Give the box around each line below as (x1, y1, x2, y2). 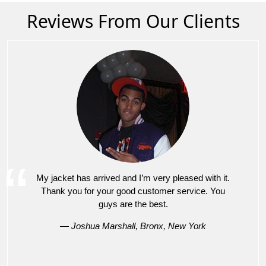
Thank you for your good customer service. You (41, 185, 225, 196)
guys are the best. (98, 198, 168, 209)
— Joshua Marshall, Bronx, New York (60, 220, 206, 231)
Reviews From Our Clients (26, 8, 240, 33)
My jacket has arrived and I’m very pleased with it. (36, 172, 230, 183)
